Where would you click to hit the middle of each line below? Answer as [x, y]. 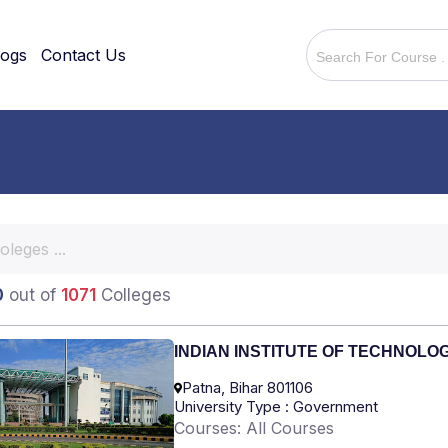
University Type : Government [276, 407]
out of [32, 295]
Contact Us [83, 55]
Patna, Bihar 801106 [247, 388]
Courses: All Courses [254, 428]
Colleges [133, 295]
